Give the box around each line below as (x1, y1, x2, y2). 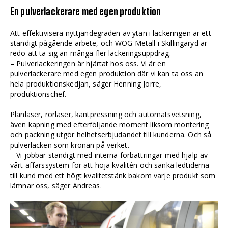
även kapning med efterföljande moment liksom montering (10, 119, 209, 129)
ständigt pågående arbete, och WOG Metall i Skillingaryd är (10, 38, 208, 48)
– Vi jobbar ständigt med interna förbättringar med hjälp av (10, 150, 208, 160)
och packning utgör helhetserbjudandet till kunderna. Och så (10, 129, 212, 139)
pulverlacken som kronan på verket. (10, 139, 129, 150)
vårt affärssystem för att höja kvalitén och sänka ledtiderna (10, 160, 210, 170)
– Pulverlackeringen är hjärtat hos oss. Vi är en (10, 58, 166, 68)
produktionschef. (10, 89, 67, 99)
